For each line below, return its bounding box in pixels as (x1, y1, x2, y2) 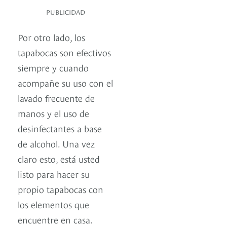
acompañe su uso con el (18, 76, 113, 89)
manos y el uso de (18, 106, 89, 120)
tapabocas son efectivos (18, 46, 111, 59)
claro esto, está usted (18, 152, 100, 165)
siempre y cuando (18, 61, 89, 74)
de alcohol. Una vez (18, 137, 95, 150)
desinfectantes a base (18, 122, 102, 135)
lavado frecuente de (18, 91, 95, 104)
